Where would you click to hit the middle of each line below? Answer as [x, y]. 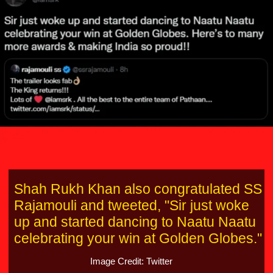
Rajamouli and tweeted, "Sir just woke [131, 206]
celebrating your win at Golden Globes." [138, 239]
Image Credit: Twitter [131, 262]
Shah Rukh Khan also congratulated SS [138, 189]
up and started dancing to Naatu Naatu [135, 222]
